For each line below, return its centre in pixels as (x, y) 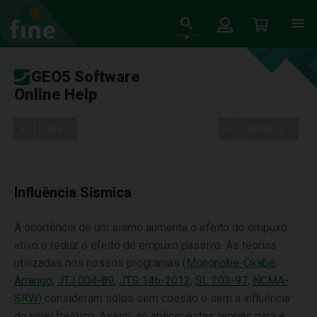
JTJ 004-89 (86, 281)
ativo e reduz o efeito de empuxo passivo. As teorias (145, 245)
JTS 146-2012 (155, 281)
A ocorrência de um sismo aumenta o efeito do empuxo (151, 227)
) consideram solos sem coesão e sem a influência (164, 298)
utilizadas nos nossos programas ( (100, 263)
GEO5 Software (86, 77)
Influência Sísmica (73, 192)
